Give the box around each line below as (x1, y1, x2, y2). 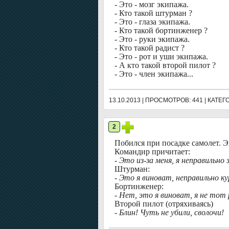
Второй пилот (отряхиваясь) (114, 199, 213, 208)
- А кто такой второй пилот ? (114, 61, 216, 70)
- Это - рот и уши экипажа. (114, 52, 208, 61)
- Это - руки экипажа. (114, 35, 190, 43)
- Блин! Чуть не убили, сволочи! (114, 208, 224, 217)
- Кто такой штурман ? (114, 9, 192, 17)
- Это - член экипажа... (114, 70, 193, 78)
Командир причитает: (114, 147, 190, 156)
